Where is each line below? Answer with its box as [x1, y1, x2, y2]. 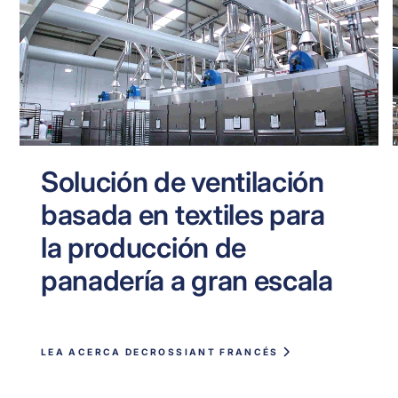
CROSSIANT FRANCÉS [140, 346, 279, 357]
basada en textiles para [41, 198, 325, 233]
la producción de [41, 231, 246, 266]
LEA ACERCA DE [41, 346, 141, 357]
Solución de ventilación [41, 165, 324, 200]
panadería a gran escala [41, 264, 333, 298]
